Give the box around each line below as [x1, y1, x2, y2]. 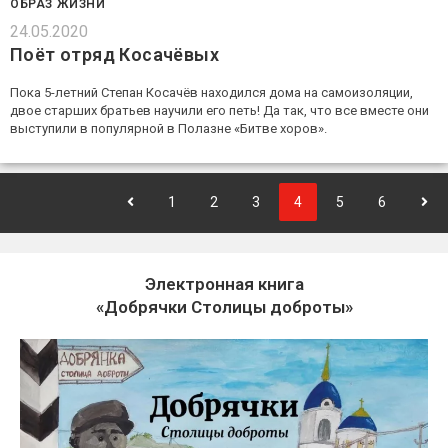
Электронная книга [144, 274, 304, 295]
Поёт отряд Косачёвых [10, 44, 219, 66]
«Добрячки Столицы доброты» [95, 297, 353, 318]
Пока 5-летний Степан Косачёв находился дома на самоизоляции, [10, 85, 413, 101]
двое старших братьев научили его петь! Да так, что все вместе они [10, 103, 429, 119]
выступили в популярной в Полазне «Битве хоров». [10, 121, 327, 137]
